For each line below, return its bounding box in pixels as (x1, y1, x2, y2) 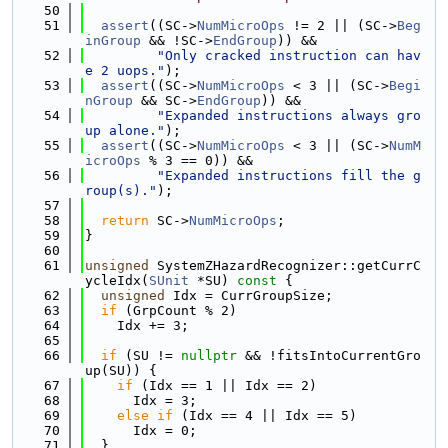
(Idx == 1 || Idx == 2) (133, 378, 317, 393)
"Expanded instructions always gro (157, 108, 421, 123)
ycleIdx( (85, 273, 149, 288)
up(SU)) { (85, 363, 157, 378)
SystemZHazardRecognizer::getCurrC (149, 258, 421, 273)
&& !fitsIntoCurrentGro (237, 348, 421, 363)
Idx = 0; (85, 423, 197, 438)
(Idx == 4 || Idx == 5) (173, 408, 357, 423)
